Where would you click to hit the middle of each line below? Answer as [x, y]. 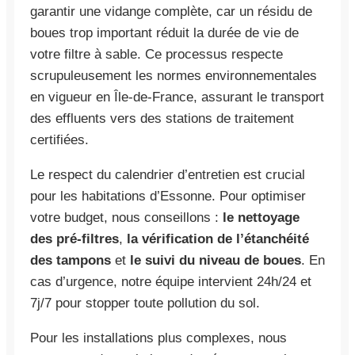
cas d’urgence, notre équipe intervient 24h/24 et [171, 281]
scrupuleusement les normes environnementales [174, 75]
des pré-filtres [74, 239]
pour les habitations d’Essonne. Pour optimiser [168, 196]
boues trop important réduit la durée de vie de [164, 32]
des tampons [71, 260]
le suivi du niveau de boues [216, 260]
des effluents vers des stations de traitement [162, 118]
